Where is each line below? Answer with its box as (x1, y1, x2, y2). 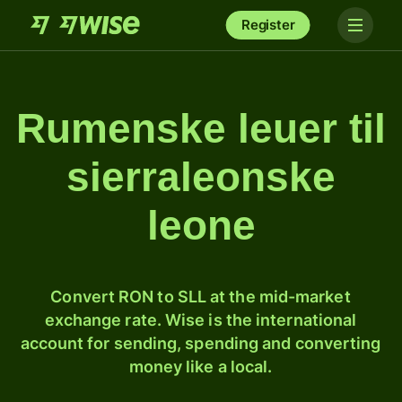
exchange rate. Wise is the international (44, 310, 357, 329)
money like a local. (128, 357, 273, 376)
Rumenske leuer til (16, 105, 386, 152)
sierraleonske (66, 153, 336, 200)
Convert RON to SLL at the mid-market (50, 287, 351, 306)
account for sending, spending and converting (20, 334, 381, 353)
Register (240, 16, 295, 33)
